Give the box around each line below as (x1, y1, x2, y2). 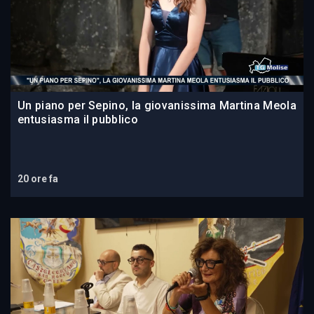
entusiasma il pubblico (18, 113, 139, 127)
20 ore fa (18, 173, 58, 185)
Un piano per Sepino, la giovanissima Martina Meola (18, 99, 297, 113)
